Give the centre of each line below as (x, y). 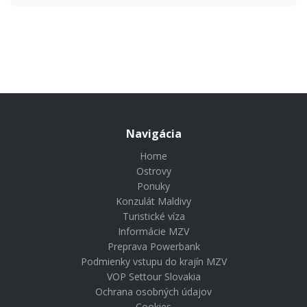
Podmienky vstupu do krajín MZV (153, 261)
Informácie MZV (153, 231)
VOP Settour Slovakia (153, 277)
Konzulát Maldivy (153, 201)
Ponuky (153, 186)
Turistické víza (153, 216)
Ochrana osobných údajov (153, 292)
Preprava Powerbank (153, 246)
